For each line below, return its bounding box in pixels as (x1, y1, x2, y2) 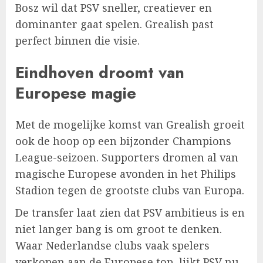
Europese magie (15, 81, 136, 104)
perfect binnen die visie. (15, 33, 140, 48)
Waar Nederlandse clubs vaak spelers (15, 238, 210, 252)
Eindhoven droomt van (15, 60, 184, 84)
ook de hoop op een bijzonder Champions (15, 133, 231, 148)
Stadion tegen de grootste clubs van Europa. (15, 183, 244, 197)
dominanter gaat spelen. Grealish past (15, 17, 214, 32)
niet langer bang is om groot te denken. (15, 221, 222, 236)
